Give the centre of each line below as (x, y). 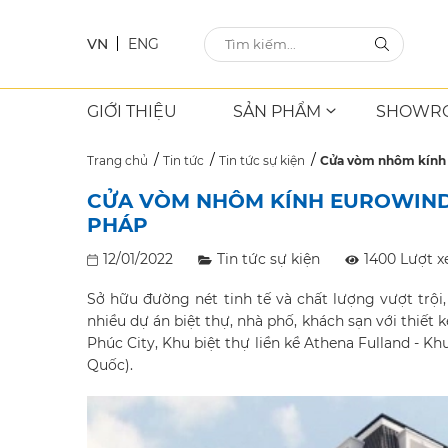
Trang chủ (117, 160)
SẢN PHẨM (276, 111)
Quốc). (110, 365)
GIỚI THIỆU (132, 111)
